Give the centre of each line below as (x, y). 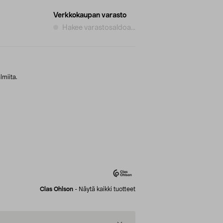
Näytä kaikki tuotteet (107, 189)
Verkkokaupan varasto (90, 15)
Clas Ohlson (56, 189)
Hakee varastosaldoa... (99, 28)
